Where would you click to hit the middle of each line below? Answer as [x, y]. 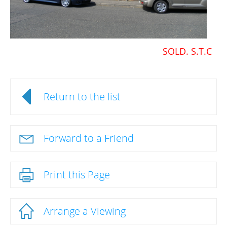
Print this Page [77, 175]
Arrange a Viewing [85, 211]
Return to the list [82, 97]
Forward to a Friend [89, 138]
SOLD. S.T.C [187, 51]
